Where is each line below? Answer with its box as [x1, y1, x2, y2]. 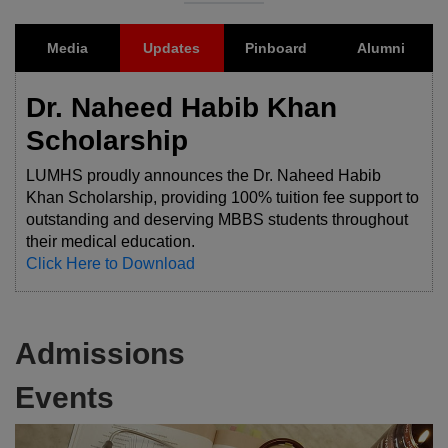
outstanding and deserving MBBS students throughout [26, 211, 408, 228]
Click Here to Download [26, 255, 195, 272]
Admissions [15, 337, 185, 370]
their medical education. [26, 233, 195, 250]
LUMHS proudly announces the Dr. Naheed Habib [26, 167, 381, 184]
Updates [143, 40, 201, 56]
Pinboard [245, 40, 308, 56]
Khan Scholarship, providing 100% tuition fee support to [26, 189, 419, 206]
